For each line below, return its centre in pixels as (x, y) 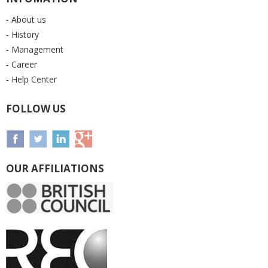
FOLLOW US (36, 109)
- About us (26, 19)
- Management (35, 49)
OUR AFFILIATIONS (55, 168)
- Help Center (31, 79)
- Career (22, 64)
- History (22, 34)
